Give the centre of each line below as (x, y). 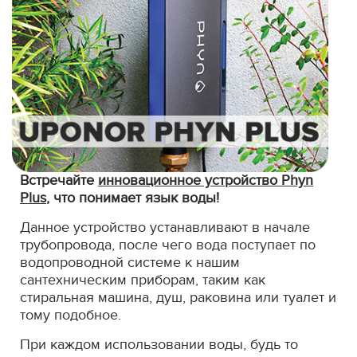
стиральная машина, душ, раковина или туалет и (178, 298)
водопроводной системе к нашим (130, 263)
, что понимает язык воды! (133, 198)
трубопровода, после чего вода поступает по (168, 245)
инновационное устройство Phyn (206, 181)
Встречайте (59, 181)
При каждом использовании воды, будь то (159, 345)
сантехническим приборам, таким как (143, 280)
